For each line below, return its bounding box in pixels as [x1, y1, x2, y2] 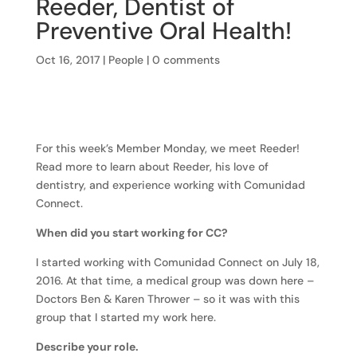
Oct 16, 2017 [35, 53, 100, 67]
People [108, 53, 143, 67]
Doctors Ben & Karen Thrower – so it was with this [35, 292, 300, 306]
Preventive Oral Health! [35, 15, 292, 46]
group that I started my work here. [35, 310, 216, 324]
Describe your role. [35, 339, 139, 354]
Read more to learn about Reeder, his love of [35, 159, 269, 174]
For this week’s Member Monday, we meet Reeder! [35, 141, 300, 155]
